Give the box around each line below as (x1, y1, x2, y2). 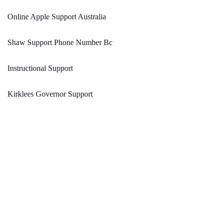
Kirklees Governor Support (7, 90, 93, 99)
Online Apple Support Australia (7, 12, 106, 21)
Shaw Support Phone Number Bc (7, 38, 112, 47)
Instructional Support (7, 64, 73, 73)
